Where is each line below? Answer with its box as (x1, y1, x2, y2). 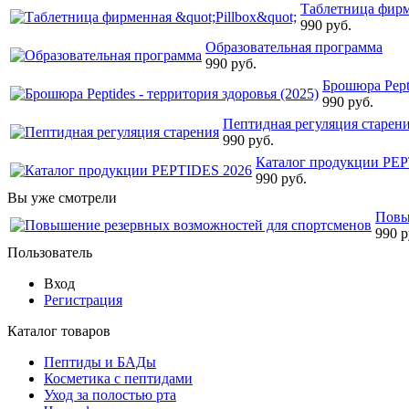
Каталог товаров (7, 322, 110, 339)
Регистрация (44, 291, 122, 308)
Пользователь (7, 244, 92, 260)
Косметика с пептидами (44, 370, 193, 386)
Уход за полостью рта (44, 386, 176, 403)
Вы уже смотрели (7, 189, 117, 205)
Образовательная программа (205, 38, 383, 55)
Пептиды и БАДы (44, 353, 156, 370)
